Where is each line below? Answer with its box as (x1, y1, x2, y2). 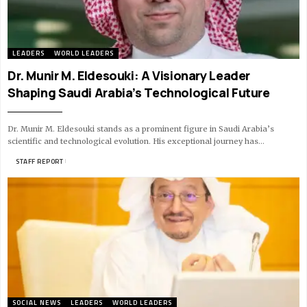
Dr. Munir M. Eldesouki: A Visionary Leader (8, 66, 251, 84)
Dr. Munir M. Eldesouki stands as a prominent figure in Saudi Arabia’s (8, 123, 274, 134)
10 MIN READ (65, 156, 111, 167)
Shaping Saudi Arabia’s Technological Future (8, 84, 270, 101)
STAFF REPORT (16, 156, 63, 167)
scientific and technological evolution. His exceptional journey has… (8, 136, 265, 146)
